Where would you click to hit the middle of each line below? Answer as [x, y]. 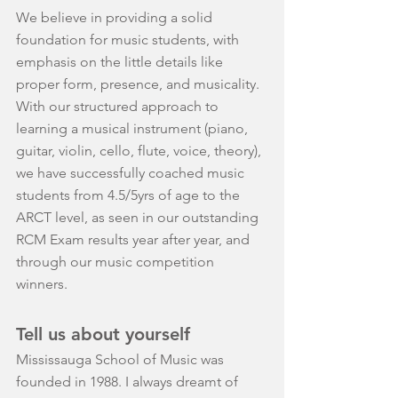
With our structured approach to [119, 107]
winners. [42, 284]
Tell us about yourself [103, 334]
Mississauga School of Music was [122, 360]
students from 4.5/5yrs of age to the [130, 195]
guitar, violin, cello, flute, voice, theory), [140, 151]
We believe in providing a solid [116, 18]
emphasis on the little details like [121, 62]
